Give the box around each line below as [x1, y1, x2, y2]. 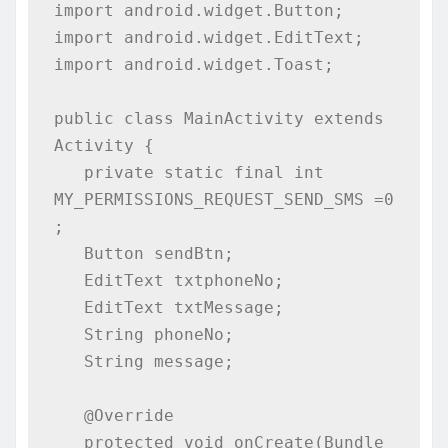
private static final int [53, 162, 84, 182]
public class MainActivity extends [53, 108, 384, 128]
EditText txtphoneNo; [53, 270, 84, 290]
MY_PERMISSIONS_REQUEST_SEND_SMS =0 [53, 189, 394, 209]
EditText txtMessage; [53, 297, 84, 317]
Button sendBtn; [53, 243, 84, 263]
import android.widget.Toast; [53, 54, 334, 74]
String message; [53, 351, 84, 371]
